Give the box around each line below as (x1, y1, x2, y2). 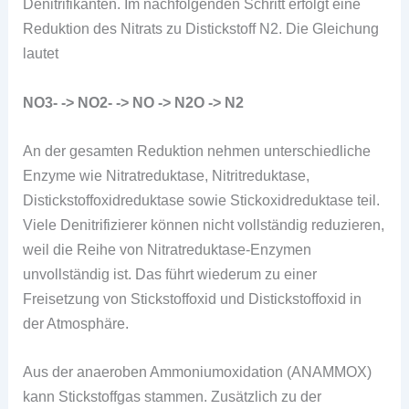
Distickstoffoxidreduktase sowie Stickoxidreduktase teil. (23, 191, 381, 208)
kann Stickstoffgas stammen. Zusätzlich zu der (23, 388, 322, 405)
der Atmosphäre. (23, 314, 130, 331)
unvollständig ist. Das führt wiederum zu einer (23, 265, 318, 282)
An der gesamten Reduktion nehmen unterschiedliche (23, 142, 372, 159)
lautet (23, 45, 59, 62)
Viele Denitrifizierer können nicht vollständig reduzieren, (23, 215, 385, 233)
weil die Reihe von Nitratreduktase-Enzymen (23, 240, 312, 257)
